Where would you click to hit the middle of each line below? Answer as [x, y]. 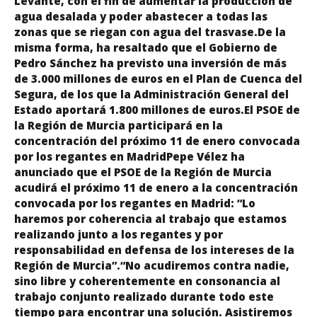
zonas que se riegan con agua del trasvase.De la [150, 31]
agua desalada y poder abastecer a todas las [141, 16]
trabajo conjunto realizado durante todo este [144, 296]
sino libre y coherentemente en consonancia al [147, 281]
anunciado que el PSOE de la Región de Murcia [143, 172]
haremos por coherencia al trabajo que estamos [150, 218]
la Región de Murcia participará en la [119, 125]
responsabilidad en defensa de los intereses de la [154, 249]
